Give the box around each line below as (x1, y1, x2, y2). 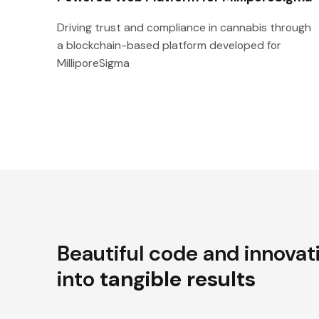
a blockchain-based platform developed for (57, 38, 281, 53)
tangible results (100, 265, 256, 293)
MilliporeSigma (57, 56, 130, 71)
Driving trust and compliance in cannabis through (57, 20, 311, 36)
